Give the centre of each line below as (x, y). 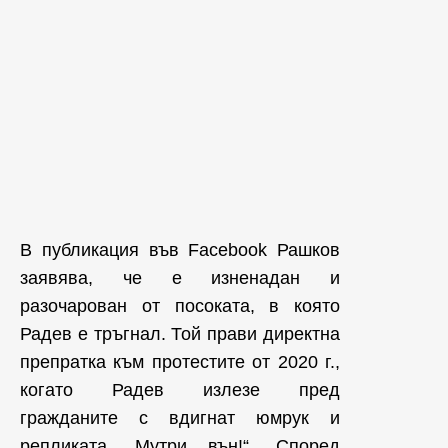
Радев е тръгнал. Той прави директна (180, 333)
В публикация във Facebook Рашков (180, 249)
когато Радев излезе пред (180, 389)
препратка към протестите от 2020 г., (180, 361)
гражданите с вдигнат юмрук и (180, 417)
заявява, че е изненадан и (180, 277)
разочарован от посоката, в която (180, 305)
